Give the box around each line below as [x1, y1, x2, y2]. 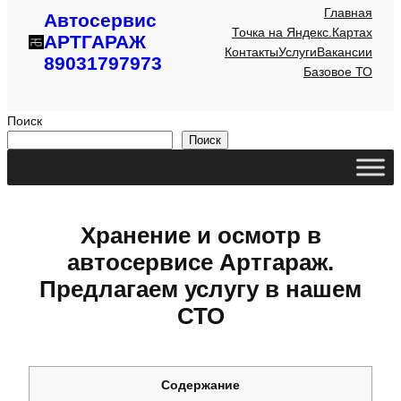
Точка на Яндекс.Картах [232, 25, 372, 40]
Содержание [161, 379, 240, 393]
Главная [324, 5, 372, 21]
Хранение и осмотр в [80, 223, 321, 249]
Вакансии [317, 45, 372, 60]
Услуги [278, 45, 317, 60]
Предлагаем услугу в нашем [39, 277, 362, 303]
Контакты [225, 45, 278, 60]
